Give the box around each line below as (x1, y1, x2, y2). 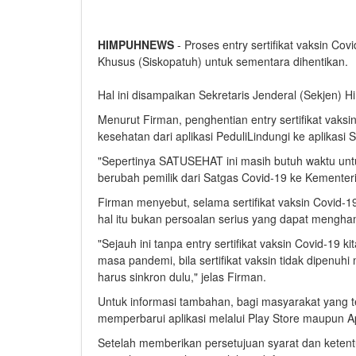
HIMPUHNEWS (98, 36, 174, 52)
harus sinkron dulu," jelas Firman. (98, 268, 266, 284)
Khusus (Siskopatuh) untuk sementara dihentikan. (98, 52, 348, 69)
